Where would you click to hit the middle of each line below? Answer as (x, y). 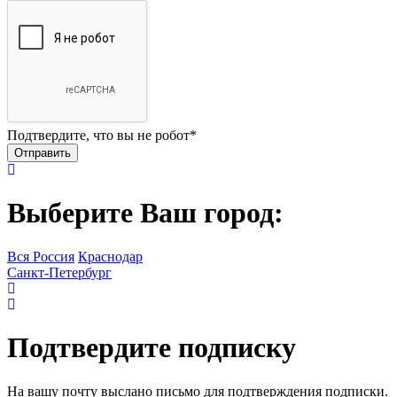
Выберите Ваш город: (145, 213)
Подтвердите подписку (152, 348)
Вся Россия (41, 256)
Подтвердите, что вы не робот (98, 135)
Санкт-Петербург (59, 272)
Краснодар (110, 256)
